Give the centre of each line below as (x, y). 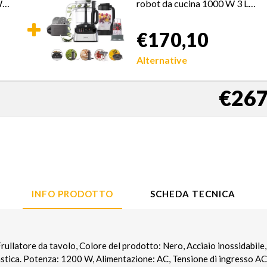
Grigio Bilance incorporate (191, 14)
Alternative (162, 60)
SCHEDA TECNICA (193, 193)
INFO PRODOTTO (72, 193)
